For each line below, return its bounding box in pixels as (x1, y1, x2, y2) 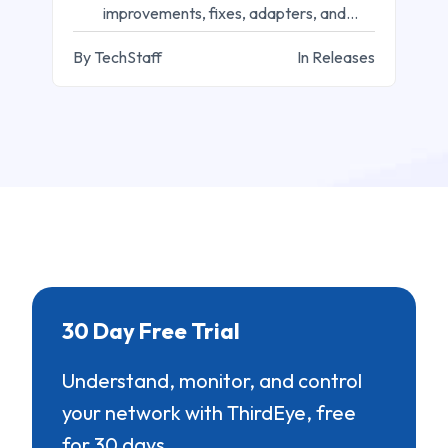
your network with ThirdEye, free (62, 400, 356, 426)
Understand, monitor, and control (62, 368, 362, 394)
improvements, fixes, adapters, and (102, 3, 346, 24)
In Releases (297, 47, 375, 68)
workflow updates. (160, 28, 288, 49)
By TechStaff (73, 47, 162, 68)
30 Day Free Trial (62, 317, 240, 346)
